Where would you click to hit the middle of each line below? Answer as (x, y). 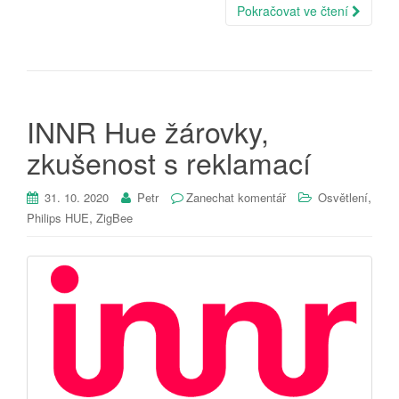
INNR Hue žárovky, (148, 130)
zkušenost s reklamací (169, 162)
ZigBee (114, 217)
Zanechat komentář (236, 197)
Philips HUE (58, 217)
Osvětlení (343, 197)
